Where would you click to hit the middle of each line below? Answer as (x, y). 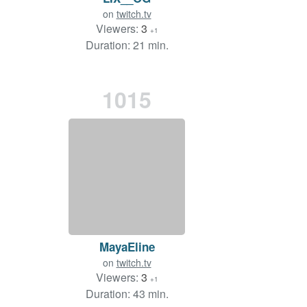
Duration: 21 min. (127, 45)
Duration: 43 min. (127, 294)
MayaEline (127, 247)
